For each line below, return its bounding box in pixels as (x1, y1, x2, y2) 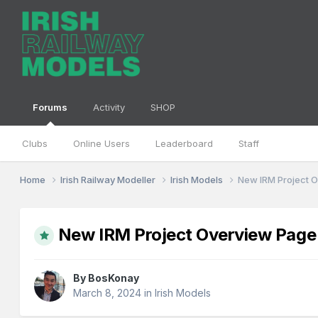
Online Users (73, 138, 131, 149)
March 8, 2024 (73, 287, 142, 300)
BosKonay (88, 272, 140, 285)
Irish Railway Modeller (60, 173, 158, 185)
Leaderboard (155, 138, 214, 149)
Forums (33, 102, 68, 113)
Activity (93, 102, 126, 113)
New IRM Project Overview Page (57, 224, 317, 245)
